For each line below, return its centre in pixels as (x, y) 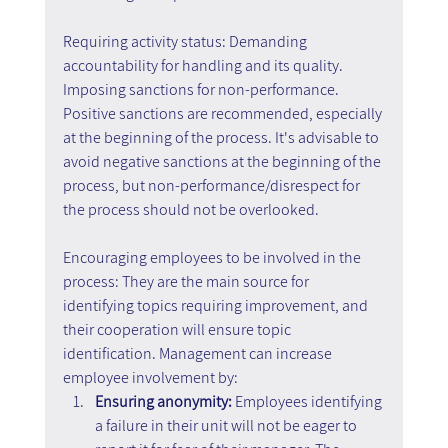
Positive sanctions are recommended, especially (223, 113)
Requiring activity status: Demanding (186, 41)
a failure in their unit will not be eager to (227, 425)
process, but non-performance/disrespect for (212, 185)
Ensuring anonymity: (164, 401)
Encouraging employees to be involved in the (213, 257)
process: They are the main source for (187, 281)
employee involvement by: (150, 377)
